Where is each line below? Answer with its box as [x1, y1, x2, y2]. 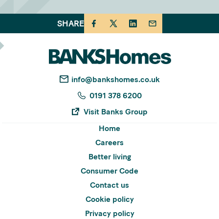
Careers [95, 137, 124, 147]
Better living [88, 152, 131, 161]
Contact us [90, 180, 129, 190]
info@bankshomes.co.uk [71, 74, 160, 84]
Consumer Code [81, 166, 138, 175]
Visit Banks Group [83, 107, 148, 116]
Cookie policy [85, 194, 134, 204]
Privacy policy [85, 208, 134, 218]
